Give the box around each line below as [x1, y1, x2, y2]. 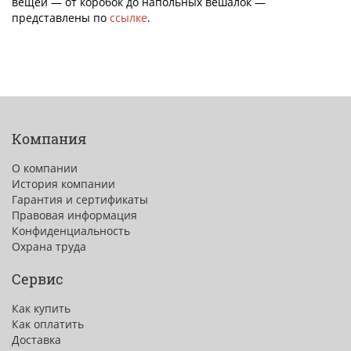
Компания [12, 128, 86, 148]
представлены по [12, 9, 110, 25]
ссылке [110, 9, 147, 25]
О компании [12, 160, 78, 175]
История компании [12, 175, 115, 191]
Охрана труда [12, 238, 86, 254]
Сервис [12, 269, 63, 288]
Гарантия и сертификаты [12, 191, 148, 207]
